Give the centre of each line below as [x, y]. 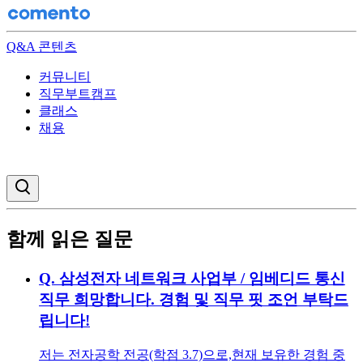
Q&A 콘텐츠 [42, 47]
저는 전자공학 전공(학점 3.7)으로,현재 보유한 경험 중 [192, 354]
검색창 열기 [60, 184]
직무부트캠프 [78, 94]
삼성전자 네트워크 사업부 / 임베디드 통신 [202, 278]
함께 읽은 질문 [70, 239]
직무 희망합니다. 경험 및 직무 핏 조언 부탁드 [194, 299]
